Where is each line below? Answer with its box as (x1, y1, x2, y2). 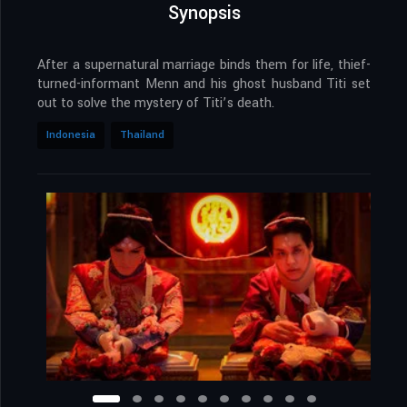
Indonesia (46, 127, 95, 144)
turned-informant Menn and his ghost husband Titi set (37, 74, 371, 94)
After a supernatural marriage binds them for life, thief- (37, 55, 371, 75)
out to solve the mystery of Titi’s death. (37, 94, 274, 114)
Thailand (120, 127, 164, 144)
